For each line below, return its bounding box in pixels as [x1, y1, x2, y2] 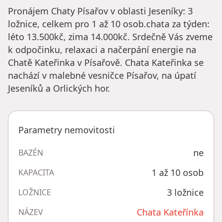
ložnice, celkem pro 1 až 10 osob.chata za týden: [8, 18, 210, 30]
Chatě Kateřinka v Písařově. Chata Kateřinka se [8, 56, 204, 69]
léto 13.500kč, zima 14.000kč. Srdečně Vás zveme [8, 31, 213, 43]
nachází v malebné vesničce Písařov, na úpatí [8, 69, 196, 82]
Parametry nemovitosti [18, 124, 115, 136]
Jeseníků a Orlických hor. [8, 82, 110, 95]
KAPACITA [18, 167, 54, 178]
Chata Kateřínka [137, 206, 204, 219]
